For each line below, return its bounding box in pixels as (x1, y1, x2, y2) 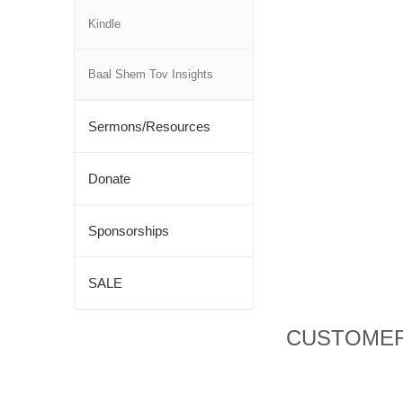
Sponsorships (88, 223, 169, 238)
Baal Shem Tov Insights (88, 67, 213, 81)
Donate (88, 171, 130, 186)
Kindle (88, 17, 121, 31)
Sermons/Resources (88, 119, 210, 134)
